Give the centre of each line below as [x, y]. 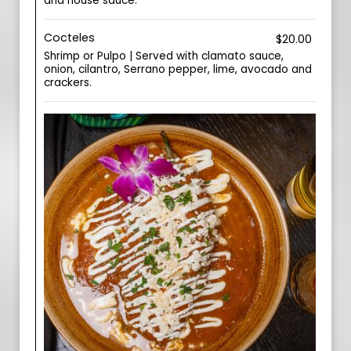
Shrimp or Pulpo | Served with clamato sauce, [164, 56]
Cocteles [69, 38]
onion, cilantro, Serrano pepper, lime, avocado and [178, 69]
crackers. [68, 83]
